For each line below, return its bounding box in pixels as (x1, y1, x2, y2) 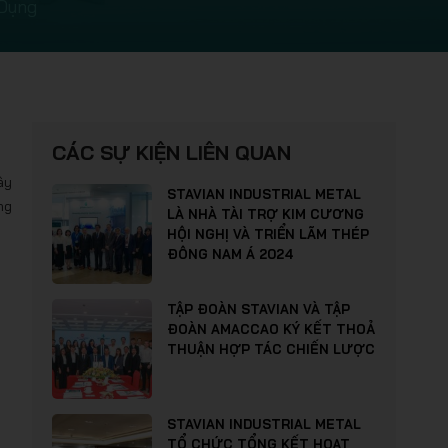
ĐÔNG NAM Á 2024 (167, 246, 293, 262)
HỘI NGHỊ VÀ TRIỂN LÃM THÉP (167, 226, 369, 242)
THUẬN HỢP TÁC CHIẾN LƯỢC (167, 341, 375, 357)
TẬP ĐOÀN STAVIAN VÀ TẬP (167, 301, 350, 317)
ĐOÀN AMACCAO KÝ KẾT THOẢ (167, 321, 375, 337)
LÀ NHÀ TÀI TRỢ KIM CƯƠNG (167, 206, 364, 222)
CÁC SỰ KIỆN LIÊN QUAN (52, 140, 291, 165)
